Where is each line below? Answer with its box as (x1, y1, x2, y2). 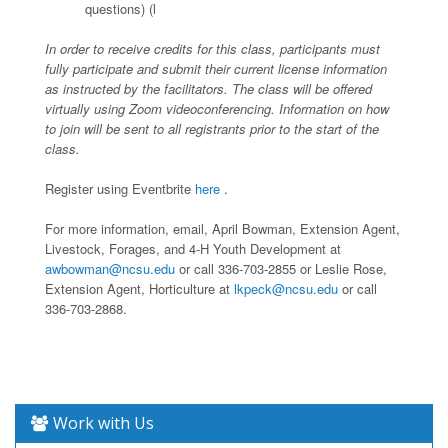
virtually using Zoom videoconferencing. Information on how (45, 98, 389, 118)
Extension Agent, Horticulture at (45, 278, 234, 298)
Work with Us (53, 411, 154, 434)
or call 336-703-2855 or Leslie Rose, (179, 258, 387, 278)
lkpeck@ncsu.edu (234, 278, 342, 298)
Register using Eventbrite (45, 178, 195, 198)
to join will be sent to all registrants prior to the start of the (45, 118, 379, 138)
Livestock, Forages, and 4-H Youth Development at (45, 238, 341, 258)
